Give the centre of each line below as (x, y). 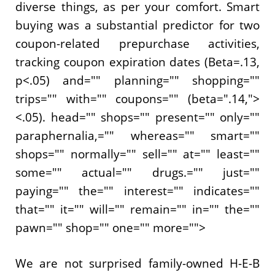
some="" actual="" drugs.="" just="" (137, 172)
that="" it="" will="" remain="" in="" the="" (137, 209)
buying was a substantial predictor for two (137, 25)
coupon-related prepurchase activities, (137, 43)
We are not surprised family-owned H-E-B (137, 264)
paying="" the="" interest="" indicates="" (137, 191)
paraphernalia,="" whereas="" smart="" (137, 135)
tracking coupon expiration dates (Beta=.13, (137, 62)
